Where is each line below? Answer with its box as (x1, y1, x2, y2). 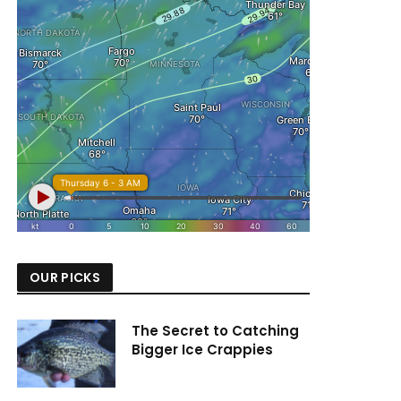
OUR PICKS (30, 269, 101, 286)
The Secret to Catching (132, 321, 299, 340)
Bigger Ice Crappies (132, 340, 273, 359)
